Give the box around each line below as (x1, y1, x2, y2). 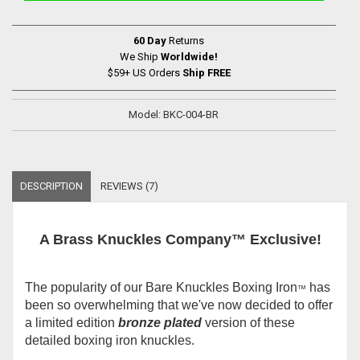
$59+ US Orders (107, 67, 182, 79)
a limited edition (25, 316, 115, 329)
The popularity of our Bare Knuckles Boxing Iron (25, 280, 297, 294)
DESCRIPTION (20, 180, 83, 192)
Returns (166, 35, 207, 47)
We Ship (120, 51, 161, 63)
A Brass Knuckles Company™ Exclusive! (39, 231, 321, 247)
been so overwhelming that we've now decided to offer (25, 298, 333, 312)
